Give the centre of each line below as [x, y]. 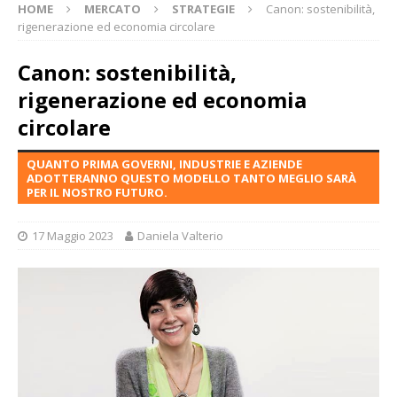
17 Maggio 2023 [73, 236]
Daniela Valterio [180, 236]
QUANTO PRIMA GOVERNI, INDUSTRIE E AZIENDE [164, 164]
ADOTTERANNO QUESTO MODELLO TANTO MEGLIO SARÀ [191, 178]
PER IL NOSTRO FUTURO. [97, 192]
